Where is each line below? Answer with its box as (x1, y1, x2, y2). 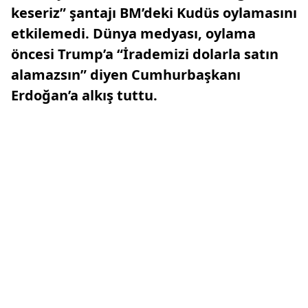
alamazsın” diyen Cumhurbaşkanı (11, 65, 241, 84)
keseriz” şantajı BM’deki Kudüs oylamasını (11, 3, 297, 22)
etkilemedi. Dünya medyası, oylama (11, 24, 256, 43)
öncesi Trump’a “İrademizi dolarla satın (11, 45, 278, 63)
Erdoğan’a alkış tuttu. (11, 86, 157, 104)
